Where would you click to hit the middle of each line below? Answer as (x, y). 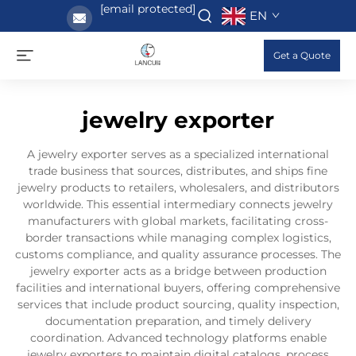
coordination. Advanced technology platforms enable (178, 338)
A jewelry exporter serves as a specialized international (178, 154)
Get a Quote (302, 55)
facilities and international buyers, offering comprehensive (178, 288)
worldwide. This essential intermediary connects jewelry (178, 204)
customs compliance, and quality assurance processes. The (178, 254)
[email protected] (147, 9)
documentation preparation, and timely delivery (178, 321)
